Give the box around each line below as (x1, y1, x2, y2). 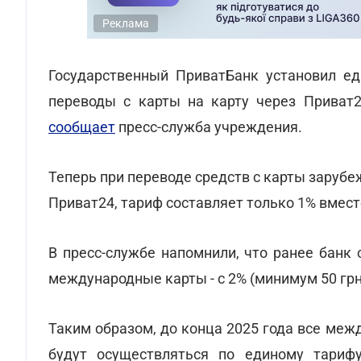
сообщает (48, 118, 115, 135)
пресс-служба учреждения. (115, 118, 302, 135)
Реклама (102, 17, 149, 30)
